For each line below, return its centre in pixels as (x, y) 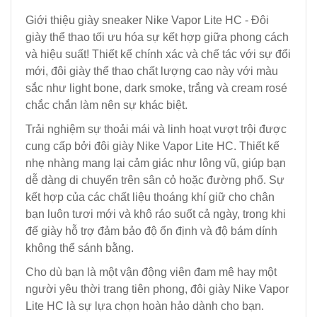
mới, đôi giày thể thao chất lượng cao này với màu (152, 71)
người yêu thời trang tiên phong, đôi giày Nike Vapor (157, 289)
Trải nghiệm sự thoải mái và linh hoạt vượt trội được (156, 129)
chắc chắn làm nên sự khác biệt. (106, 105)
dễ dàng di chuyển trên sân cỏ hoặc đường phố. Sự (155, 180)
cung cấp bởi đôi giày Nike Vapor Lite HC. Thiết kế (152, 146)
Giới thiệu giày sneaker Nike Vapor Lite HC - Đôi (147, 20)
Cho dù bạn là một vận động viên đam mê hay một (151, 272)
